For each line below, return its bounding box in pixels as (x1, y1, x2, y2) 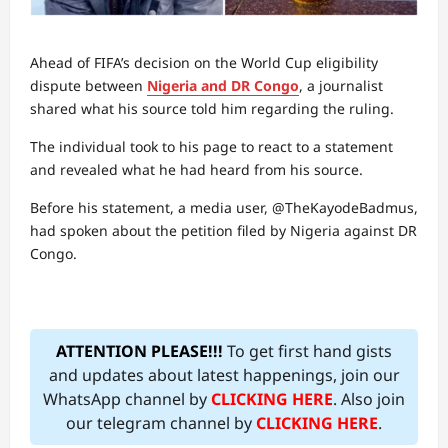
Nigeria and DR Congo (147, 76, 299, 95)
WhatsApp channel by (43, 388, 211, 410)
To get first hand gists (223, 340, 392, 362)
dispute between (30, 76, 147, 95)
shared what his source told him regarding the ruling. (30, 99, 394, 118)
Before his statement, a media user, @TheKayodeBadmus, (30, 198, 418, 217)
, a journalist (299, 76, 383, 95)
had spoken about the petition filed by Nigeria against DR (30, 221, 417, 240)
